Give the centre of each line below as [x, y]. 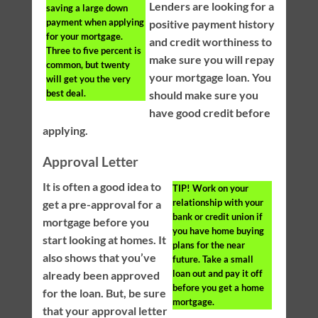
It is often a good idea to [102, 187]
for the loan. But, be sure [104, 293]
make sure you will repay [212, 59]
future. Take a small [213, 259]
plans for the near [209, 245]
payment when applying [95, 22]
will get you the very [88, 78]
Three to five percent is [93, 50]
